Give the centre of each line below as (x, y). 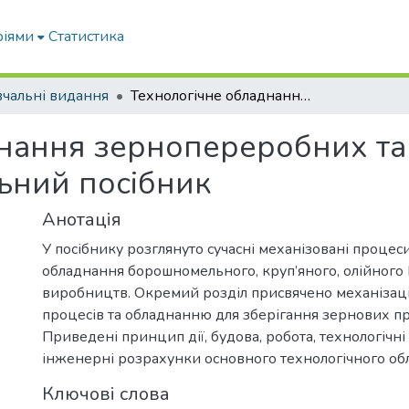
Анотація (82, 220)
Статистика (87, 37)
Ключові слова (106, 394)
